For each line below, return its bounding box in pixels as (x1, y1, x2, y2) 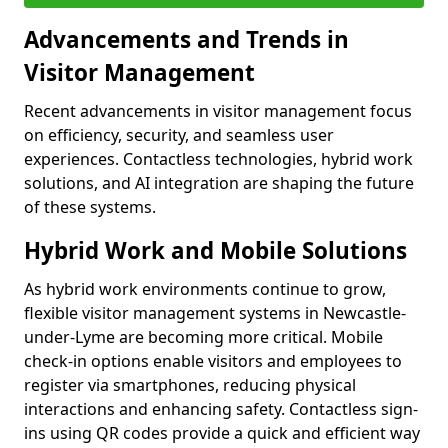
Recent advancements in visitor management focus (24, 100, 412, 123)
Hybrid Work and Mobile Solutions (24, 235, 407, 267)
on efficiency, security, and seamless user (24, 124, 334, 147)
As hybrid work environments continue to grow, (24, 278, 386, 301)
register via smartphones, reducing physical (24, 374, 356, 397)
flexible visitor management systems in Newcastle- (24, 302, 406, 325)
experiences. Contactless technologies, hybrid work (24, 148, 413, 171)
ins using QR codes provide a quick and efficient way (24, 422, 420, 445)
